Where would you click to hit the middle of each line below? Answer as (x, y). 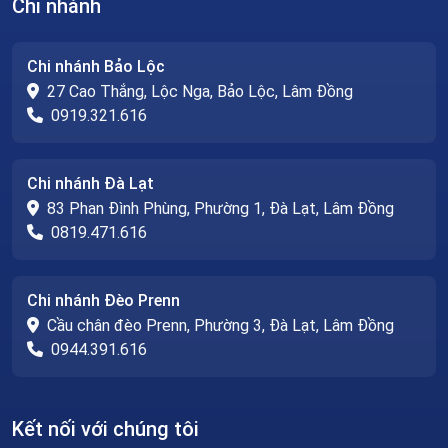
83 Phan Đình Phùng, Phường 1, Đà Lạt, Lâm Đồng (220, 208)
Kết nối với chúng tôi (105, 428)
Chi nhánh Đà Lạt (90, 183)
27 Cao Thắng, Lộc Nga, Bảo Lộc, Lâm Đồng (200, 91)
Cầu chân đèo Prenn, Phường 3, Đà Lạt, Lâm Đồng (220, 325)
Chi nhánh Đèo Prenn (103, 300)
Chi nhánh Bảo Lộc (96, 66)
